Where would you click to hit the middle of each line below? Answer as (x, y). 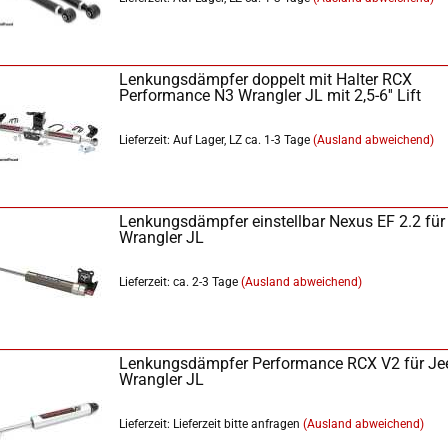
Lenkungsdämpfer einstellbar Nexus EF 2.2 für (282, 221)
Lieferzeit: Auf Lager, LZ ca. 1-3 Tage (214, 140)
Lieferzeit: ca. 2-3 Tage (178, 282)
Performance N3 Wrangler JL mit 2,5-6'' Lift (270, 95)
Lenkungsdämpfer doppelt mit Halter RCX (265, 79)
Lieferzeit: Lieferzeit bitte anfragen (209, 424)
